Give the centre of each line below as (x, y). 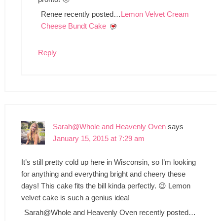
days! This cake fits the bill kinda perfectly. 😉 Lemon (106, 185)
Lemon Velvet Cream (155, 14)
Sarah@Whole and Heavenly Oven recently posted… (110, 212)
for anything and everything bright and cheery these (103, 174)
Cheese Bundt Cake (73, 26)
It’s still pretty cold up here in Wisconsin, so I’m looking (108, 162)
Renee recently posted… (81, 14)
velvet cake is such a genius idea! (75, 197)
